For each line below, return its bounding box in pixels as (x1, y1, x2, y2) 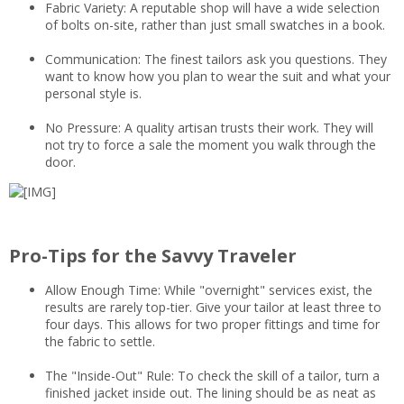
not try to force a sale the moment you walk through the (45, 136, 376, 154)
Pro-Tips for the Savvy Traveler (9, 243, 297, 269)
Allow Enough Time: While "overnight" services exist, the (45, 281, 372, 299)
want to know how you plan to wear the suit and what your (45, 68, 390, 86)
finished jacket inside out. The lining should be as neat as (45, 384, 376, 402)
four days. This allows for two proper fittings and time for (45, 316, 380, 334)
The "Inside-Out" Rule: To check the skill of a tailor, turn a (45, 367, 380, 385)
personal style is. (45, 85, 142, 103)
